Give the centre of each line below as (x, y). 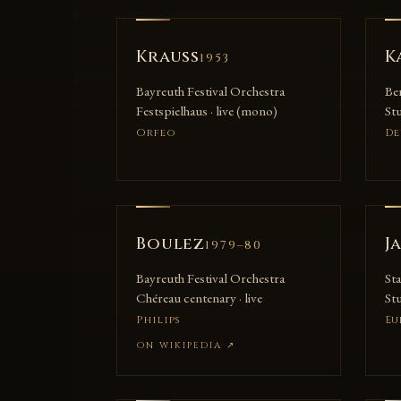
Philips (158, 319)
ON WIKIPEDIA (181, 346)
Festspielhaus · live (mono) (206, 111)
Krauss (168, 57)
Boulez (171, 243)
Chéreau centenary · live (199, 298)
